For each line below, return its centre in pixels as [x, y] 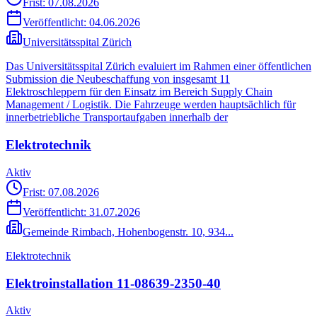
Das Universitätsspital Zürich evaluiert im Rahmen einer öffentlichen [158, 67]
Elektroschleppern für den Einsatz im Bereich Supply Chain [139, 92]
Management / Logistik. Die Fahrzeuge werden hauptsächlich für [151, 105]
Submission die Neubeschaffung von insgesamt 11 [118, 79]
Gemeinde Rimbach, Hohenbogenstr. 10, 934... [128, 231]
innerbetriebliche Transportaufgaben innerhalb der [117, 117]
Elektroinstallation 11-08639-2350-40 [113, 283]
